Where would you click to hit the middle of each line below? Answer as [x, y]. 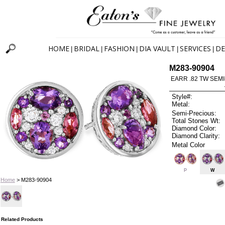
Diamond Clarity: [196, 136]
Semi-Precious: [194, 113]
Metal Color [189, 145]
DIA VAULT [157, 49]
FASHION [119, 49]
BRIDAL [87, 49]
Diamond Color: [194, 128]
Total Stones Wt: [196, 121]
